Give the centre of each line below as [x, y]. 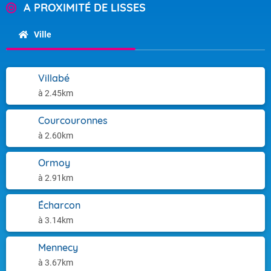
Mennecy [58, 247]
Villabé [54, 78]
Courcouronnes [73, 120]
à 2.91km [56, 178]
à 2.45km [56, 93]
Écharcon [59, 205]
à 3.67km [56, 263]
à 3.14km [56, 220]
